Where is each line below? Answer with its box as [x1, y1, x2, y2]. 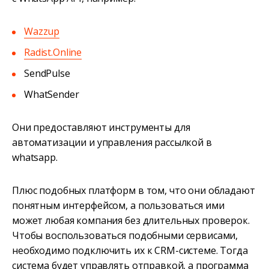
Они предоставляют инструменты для [12, 120, 190, 134]
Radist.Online [24, 45, 82, 59]
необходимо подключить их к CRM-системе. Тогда [12, 243, 248, 257]
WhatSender [24, 87, 79, 101]
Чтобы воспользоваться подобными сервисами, [12, 228, 238, 242]
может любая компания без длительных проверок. [12, 213, 250, 227]
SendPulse [24, 66, 70, 80]
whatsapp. [12, 150, 58, 164]
